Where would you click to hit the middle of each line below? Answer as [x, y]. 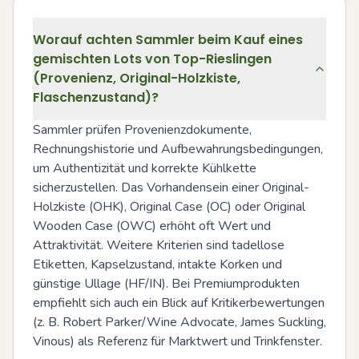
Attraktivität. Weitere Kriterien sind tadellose [159, 245]
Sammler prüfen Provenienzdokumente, [142, 130]
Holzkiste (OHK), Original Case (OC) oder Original [169, 207]
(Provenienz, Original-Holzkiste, [137, 78]
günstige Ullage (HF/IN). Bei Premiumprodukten [166, 284]
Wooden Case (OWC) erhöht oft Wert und [152, 226]
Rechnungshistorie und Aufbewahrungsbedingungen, [178, 149]
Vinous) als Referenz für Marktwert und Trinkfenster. [177, 341]
